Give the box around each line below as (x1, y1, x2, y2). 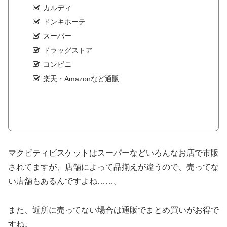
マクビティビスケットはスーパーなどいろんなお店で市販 (8, 148, 219, 158)
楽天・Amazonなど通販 (43, 74, 119, 83)
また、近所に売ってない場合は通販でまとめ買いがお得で (8, 205, 219, 214)
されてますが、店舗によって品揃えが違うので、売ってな (8, 163, 219, 172)
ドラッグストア (43, 46, 93, 54)
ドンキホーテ (43, 18, 86, 26)
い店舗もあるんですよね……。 (8, 177, 122, 186)
